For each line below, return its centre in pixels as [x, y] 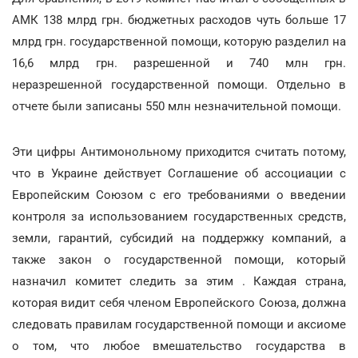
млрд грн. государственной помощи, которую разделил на [179, 42]
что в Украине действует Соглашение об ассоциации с [179, 173]
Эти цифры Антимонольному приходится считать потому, [179, 152]
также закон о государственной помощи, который [179, 260]
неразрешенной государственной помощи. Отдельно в [179, 85]
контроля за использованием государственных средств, [179, 217]
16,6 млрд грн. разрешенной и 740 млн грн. [179, 63]
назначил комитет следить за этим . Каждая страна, [179, 281]
